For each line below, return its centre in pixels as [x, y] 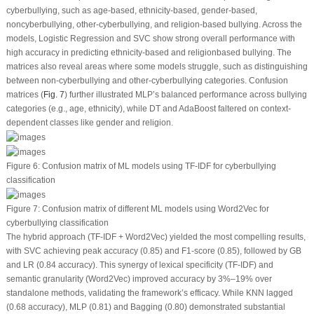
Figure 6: [23, 166]
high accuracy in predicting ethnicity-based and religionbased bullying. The [149, 53]
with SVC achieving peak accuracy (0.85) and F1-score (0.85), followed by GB [153, 251]
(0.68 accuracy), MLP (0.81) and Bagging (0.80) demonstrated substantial [145, 307]
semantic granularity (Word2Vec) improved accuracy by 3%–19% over [139, 279]
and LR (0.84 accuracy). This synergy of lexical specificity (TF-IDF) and [139, 265]
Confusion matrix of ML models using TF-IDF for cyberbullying [158, 166]
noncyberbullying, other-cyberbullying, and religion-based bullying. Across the [154, 25]
